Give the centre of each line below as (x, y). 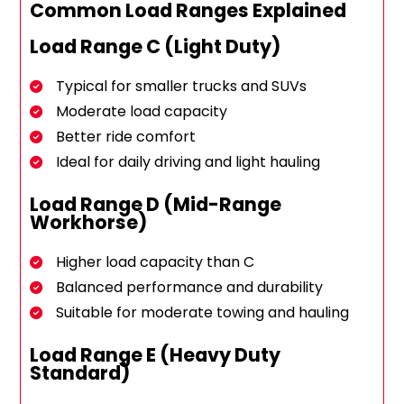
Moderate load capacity (142, 112)
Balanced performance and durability (190, 288)
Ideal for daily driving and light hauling (188, 162)
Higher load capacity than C (156, 262)
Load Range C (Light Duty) (156, 47)
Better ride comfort (126, 137)
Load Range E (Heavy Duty (156, 355)
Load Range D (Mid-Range (156, 205)
